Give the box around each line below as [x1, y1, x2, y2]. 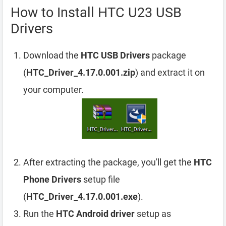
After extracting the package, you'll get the [23, 157, 194, 168]
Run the [23, 208, 56, 219]
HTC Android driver [56, 208, 135, 219]
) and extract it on [135, 67, 205, 78]
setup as [135, 208, 171, 219]
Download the [23, 50, 81, 61]
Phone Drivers [23, 174, 81, 185]
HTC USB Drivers [81, 50, 150, 61]
